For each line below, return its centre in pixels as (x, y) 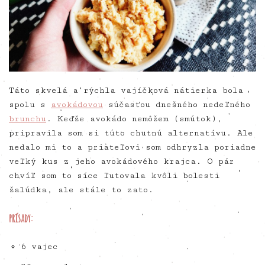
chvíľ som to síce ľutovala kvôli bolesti (114, 175)
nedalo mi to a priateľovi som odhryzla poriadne (132, 147)
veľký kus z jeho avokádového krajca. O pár (122, 161)
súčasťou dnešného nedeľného (177, 104)
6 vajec (39, 246)
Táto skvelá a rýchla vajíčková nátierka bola (126, 90)
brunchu (28, 119)
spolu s (30, 104)
